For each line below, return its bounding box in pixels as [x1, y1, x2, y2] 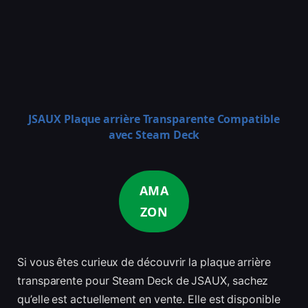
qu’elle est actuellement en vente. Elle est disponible [17, 293, 280, 307]
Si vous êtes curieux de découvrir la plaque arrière [17, 256, 271, 269]
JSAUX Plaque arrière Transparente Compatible [28, 111, 280, 127]
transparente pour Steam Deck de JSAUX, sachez [17, 274, 269, 288]
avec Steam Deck [108, 127, 200, 143]
